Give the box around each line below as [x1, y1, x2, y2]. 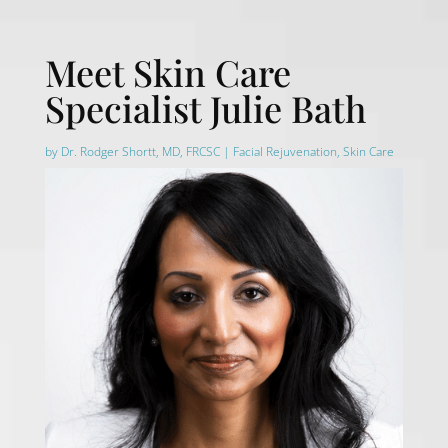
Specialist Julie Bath [44, 84, 366, 132]
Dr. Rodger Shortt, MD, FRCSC [60, 143, 220, 160]
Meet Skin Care [44, 48, 291, 96]
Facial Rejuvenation [232, 143, 337, 160]
